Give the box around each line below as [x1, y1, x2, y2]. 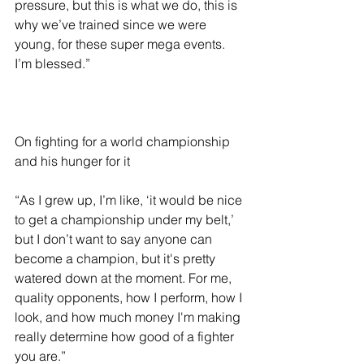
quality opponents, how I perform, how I [15, 289, 245, 306]
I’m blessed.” [15, 55, 90, 72]
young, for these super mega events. [15, 36, 228, 53]
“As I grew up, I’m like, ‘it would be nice [15, 192, 245, 209]
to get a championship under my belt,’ [15, 211, 237, 228]
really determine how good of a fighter [15, 328, 237, 345]
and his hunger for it [15, 153, 133, 170]
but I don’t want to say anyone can [15, 231, 215, 248]
